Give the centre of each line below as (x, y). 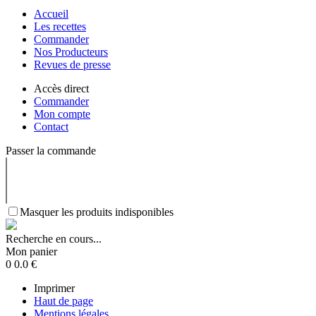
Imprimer (54, 288)
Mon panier (31, 251)
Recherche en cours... (54, 239)
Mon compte (62, 114)
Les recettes (60, 26)
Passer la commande (51, 151)
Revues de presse (72, 65)
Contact (51, 127)
